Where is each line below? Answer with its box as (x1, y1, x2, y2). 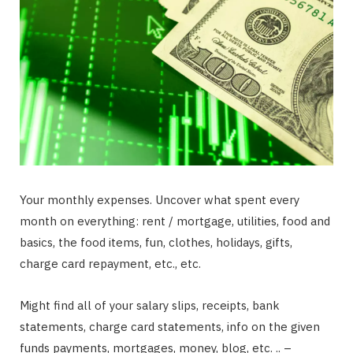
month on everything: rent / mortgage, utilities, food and (20, 213, 330, 229)
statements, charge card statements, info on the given (20, 318, 320, 334)
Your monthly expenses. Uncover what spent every (20, 191, 299, 207)
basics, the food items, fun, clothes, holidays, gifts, (20, 234, 292, 250)
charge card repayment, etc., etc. (20, 255, 201, 271)
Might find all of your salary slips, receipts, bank (20, 297, 280, 313)
